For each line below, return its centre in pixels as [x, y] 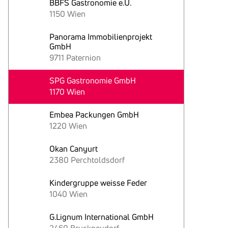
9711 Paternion [75, 58]
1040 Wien [68, 194]
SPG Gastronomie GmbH [93, 80]
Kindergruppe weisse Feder [98, 183]
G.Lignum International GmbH [102, 217]
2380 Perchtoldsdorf [87, 160]
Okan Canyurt [74, 149]
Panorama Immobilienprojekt [101, 37]
